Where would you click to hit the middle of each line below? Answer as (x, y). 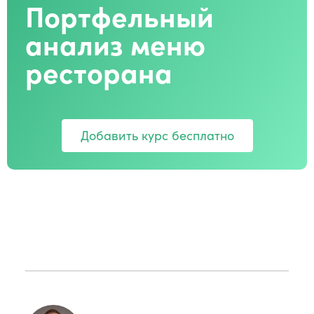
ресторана (99, 71)
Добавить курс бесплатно (157, 135)
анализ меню (115, 43)
